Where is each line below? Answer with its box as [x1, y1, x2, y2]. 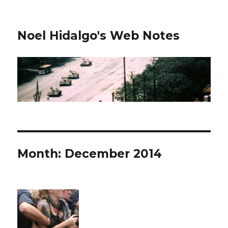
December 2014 [65, 147, 162, 161]
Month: [17, 147, 65, 161]
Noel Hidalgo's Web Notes [17, 28, 180, 43]
